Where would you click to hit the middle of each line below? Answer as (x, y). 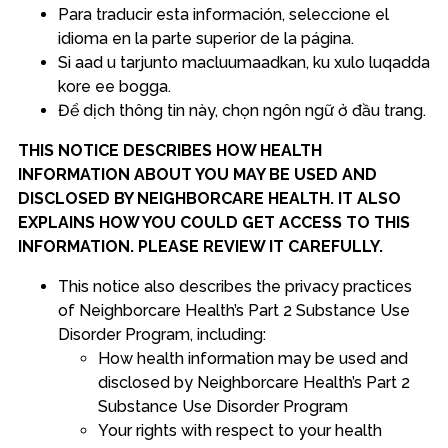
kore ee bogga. (114, 86)
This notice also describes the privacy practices (234, 286)
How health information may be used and (252, 358)
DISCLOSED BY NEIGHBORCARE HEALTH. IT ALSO (209, 198)
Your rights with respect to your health (239, 430)
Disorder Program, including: (161, 334)
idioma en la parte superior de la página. (205, 38)
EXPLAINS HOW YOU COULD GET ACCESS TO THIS (213, 222)
